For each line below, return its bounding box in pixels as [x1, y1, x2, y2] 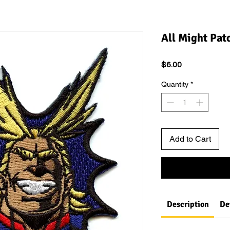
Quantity [161, 80, 188, 88]
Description [166, 199, 209, 209]
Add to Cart [169, 133, 211, 144]
